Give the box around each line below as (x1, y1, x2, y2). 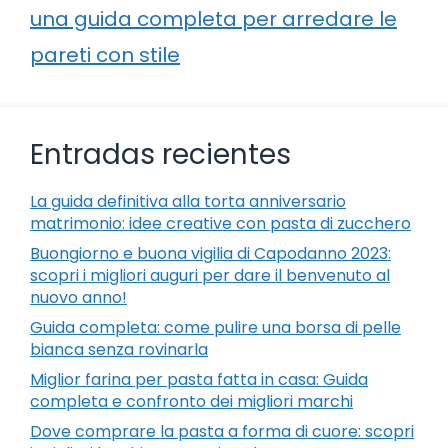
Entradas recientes (30, 134, 291, 174)
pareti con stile (30, 40, 180, 69)
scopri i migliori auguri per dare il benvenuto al (30, 263, 390, 287)
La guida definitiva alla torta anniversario (30, 189, 346, 213)
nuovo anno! (30, 285, 127, 309)
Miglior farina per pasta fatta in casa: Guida (30, 367, 368, 391)
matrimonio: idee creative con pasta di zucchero (30, 211, 411, 235)
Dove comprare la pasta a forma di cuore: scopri (30, 419, 414, 443)
